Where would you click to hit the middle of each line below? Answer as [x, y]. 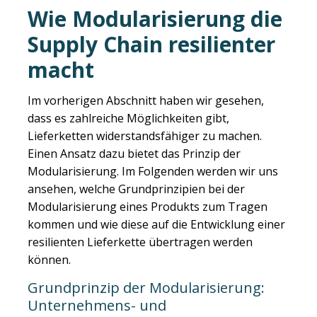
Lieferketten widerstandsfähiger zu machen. [145, 136]
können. [49, 260]
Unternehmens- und [97, 305]
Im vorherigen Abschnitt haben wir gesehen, [146, 101]
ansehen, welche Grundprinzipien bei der [136, 189]
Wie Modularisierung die [155, 18]
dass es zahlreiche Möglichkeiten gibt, [128, 119]
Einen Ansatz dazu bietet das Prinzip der [134, 154]
